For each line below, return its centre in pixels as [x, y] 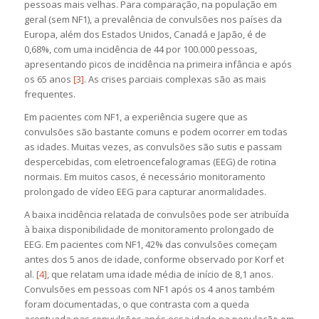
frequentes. [49, 94]
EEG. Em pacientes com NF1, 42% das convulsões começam [150, 245]
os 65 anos [48, 79]
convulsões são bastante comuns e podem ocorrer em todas [156, 132]
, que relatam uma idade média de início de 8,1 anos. [160, 274]
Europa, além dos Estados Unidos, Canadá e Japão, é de [145, 35]
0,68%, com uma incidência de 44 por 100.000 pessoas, [140, 49]
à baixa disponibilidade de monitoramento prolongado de [149, 230]
